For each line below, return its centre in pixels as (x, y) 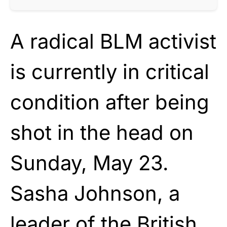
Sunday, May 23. (89, 163)
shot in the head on (102, 132)
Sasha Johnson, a (95, 193)
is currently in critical (110, 71)
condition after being (110, 102)
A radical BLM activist (113, 41)
